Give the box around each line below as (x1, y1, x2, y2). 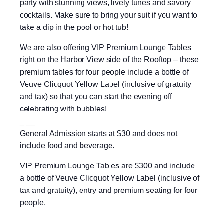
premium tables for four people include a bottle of (20, 68, 189, 76)
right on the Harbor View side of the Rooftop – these (20, 55, 199, 64)
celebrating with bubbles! (20, 105, 107, 113)
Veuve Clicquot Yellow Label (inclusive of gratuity (20, 80, 191, 88)
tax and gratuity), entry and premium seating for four (20, 186, 197, 194)
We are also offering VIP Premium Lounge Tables (20, 43, 191, 52)
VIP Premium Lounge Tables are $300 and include (20, 162, 195, 170)
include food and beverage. (20, 141, 114, 150)
